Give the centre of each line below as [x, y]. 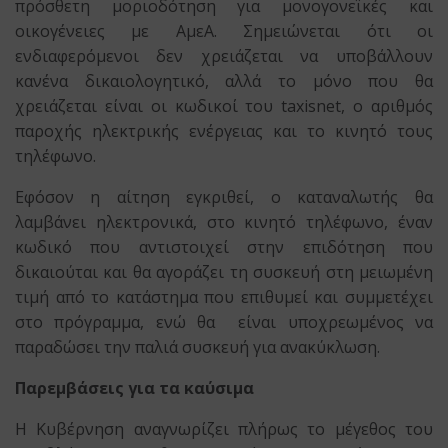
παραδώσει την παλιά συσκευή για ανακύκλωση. [198, 347]
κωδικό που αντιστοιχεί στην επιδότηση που [224, 247]
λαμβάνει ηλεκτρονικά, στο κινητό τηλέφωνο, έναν [224, 222]
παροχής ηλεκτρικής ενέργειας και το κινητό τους [224, 131]
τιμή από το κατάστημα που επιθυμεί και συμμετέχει [224, 297]
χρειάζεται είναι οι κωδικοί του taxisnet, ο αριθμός [224, 106]
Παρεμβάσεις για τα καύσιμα [135, 388]
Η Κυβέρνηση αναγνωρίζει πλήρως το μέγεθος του [224, 429]
